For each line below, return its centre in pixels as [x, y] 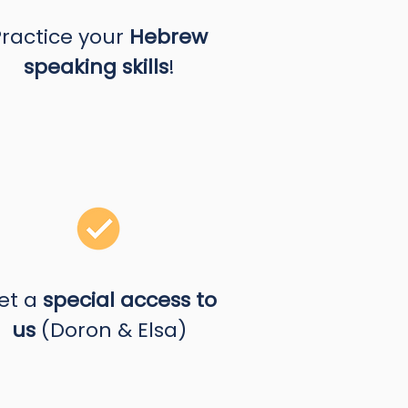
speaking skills [96, 67]
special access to [129, 300]
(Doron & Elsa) [113, 330]
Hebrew [168, 37]
